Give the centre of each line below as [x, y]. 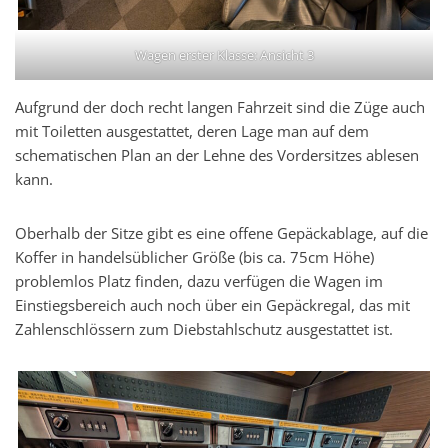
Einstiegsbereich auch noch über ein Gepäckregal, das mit [212, 305]
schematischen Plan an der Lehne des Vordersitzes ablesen [217, 155]
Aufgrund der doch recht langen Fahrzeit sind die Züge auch [220, 107]
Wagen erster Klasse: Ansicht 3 [224, 55]
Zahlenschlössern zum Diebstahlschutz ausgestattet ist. [204, 329]
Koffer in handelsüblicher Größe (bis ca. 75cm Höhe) [194, 257]
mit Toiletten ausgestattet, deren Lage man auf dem [192, 131]
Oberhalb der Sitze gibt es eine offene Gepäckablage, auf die [221, 233]
